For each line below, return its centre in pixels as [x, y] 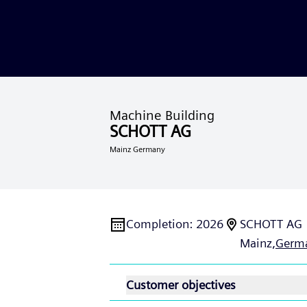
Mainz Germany [137, 149]
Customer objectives [181, 285]
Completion [158, 224]
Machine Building [162, 115]
